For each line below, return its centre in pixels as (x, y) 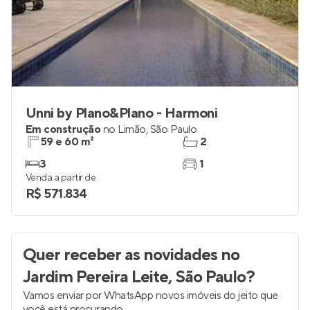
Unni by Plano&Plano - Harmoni (122, 113)
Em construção (63, 129)
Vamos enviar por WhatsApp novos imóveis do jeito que (151, 295)
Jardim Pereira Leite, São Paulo (134, 277)
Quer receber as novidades (120, 255)
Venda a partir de (61, 178)
